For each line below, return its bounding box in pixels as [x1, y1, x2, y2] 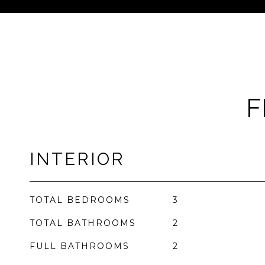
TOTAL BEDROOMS [30, 195, 130, 205]
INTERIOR [30, 149, 125, 169]
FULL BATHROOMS [30, 241, 130, 251]
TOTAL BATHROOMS [30, 218, 136, 228]
